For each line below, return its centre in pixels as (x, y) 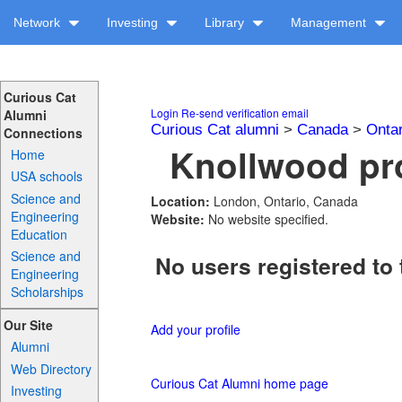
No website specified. (268, 219)
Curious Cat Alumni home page (240, 384)
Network (39, 22)
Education (39, 234)
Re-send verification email (245, 113)
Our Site (28, 325)
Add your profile (196, 330)
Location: (182, 201)
